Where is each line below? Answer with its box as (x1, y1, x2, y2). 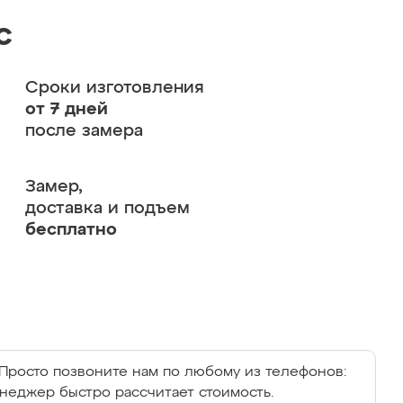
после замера (24, 122, 143, 139)
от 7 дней (24, 101, 108, 118)
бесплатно (24, 221, 117, 238)
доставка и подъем (24, 200, 190, 217)
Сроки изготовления (24, 79, 204, 96)
